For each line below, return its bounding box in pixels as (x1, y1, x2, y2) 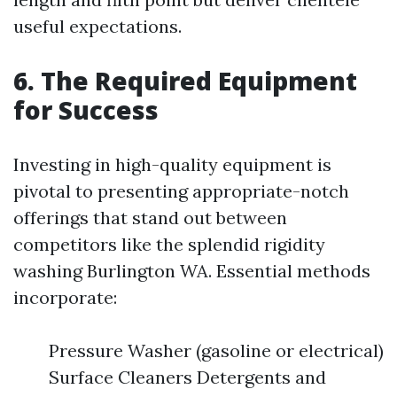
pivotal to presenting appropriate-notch (13, 180, 349, 202)
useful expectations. (13, 15, 182, 37)
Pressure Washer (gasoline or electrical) (49, 339, 384, 362)
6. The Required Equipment (13, 64, 357, 97)
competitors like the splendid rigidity (13, 233, 325, 255)
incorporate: (13, 286, 117, 308)
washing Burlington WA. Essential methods (13, 260, 370, 282)
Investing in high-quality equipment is (13, 153, 331, 175)
